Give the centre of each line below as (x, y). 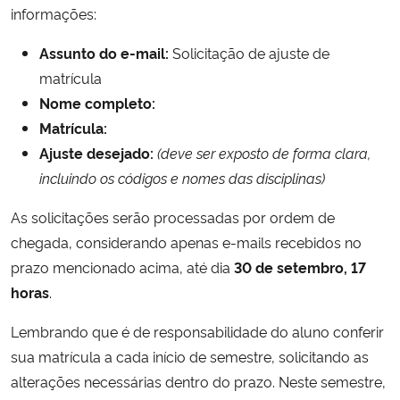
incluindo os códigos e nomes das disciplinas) (182, 177)
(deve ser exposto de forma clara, (264, 152)
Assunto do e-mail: (104, 52)
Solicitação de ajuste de (249, 52)
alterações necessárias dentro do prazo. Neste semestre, (198, 381)
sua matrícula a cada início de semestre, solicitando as (190, 356)
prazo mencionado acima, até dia (121, 267)
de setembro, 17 (311, 267)
